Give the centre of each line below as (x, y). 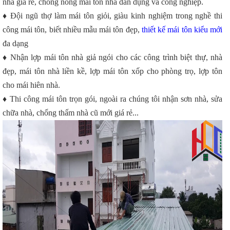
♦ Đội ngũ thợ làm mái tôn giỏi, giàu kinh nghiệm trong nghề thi (112, 16)
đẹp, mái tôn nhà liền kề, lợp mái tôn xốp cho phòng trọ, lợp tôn (112, 71)
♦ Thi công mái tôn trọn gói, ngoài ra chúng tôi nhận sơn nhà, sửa (112, 99)
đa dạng (15, 44)
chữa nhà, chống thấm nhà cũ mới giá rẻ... (71, 113)
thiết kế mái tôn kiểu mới (182, 30)
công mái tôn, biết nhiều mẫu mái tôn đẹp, (72, 30)
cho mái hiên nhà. (31, 85)
